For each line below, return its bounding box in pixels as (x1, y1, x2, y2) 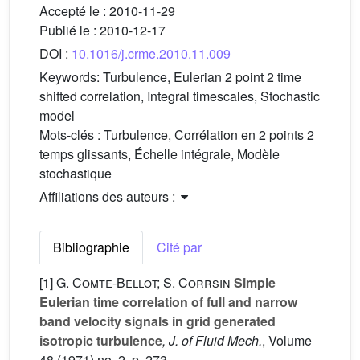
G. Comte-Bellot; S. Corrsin (56, 273, 231, 292)
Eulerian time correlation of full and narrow (39, 292, 297, 312)
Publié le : (39, 21, 100, 40)
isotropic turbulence (39, 331, 162, 350)
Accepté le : (39, 2, 109, 21)
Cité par (157, 238, 202, 257)
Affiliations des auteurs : (39, 187, 178, 207)
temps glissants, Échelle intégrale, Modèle (39, 145, 280, 164)
